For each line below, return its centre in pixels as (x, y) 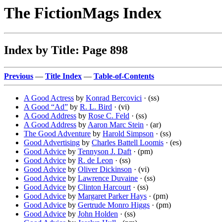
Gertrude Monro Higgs (114, 205)
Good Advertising (52, 143)
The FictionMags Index (83, 13)
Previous (19, 76)
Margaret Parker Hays (112, 196)
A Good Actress (49, 98)
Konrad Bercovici (114, 98)
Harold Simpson (128, 134)
